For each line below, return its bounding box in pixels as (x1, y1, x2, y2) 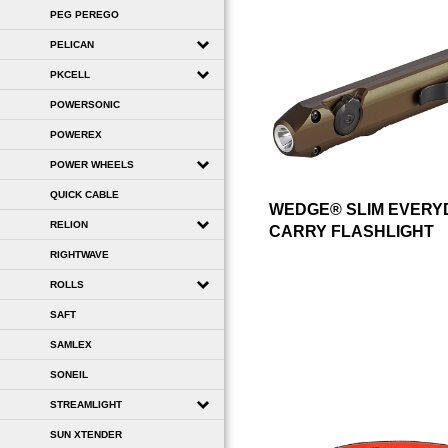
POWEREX (50, 128, 102, 140)
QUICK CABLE (50, 188, 119, 200)
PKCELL (50, 68, 90, 80)
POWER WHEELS (50, 158, 134, 170)
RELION (50, 218, 88, 230)
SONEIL (50, 368, 88, 380)
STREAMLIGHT (50, 398, 122, 410)
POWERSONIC (50, 98, 120, 110)
